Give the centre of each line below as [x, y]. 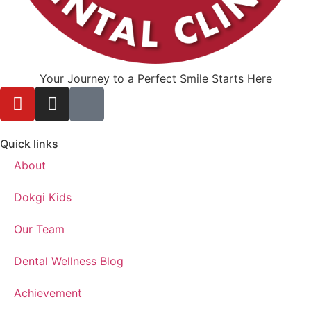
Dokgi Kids [43, 197]
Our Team [39, 229]
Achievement [48, 293]
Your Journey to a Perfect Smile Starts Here [155, 78]
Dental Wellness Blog [69, 261]
